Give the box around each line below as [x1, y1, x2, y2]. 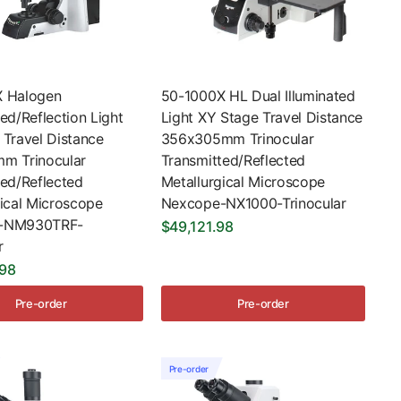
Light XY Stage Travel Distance [160, 108, 363, 127]
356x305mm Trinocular [160, 130, 314, 149]
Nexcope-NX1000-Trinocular [160, 194, 346, 213]
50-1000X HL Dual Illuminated [160, 87, 355, 106]
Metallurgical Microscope [160, 173, 326, 192]
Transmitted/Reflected [160, 151, 306, 170]
